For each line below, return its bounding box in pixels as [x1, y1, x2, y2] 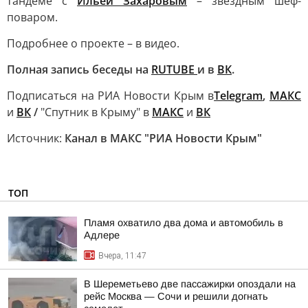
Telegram [214, 88, 263, 103]
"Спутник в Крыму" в [41, 104, 149, 120]
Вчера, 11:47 [98, 251, 146, 261]
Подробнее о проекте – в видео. [7, 36, 179, 51]
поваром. [7, 10, 58, 25]
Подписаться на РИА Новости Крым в [7, 88, 214, 103]
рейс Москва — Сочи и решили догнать [84, 291, 268, 302]
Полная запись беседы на [7, 62, 151, 77]
